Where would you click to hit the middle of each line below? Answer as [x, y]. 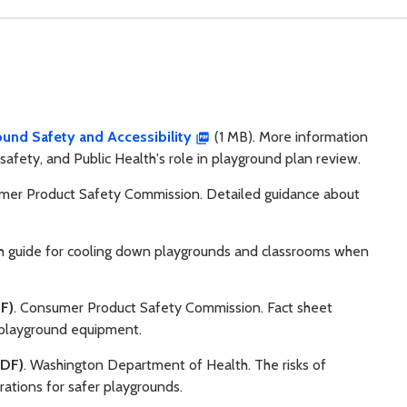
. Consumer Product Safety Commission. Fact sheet [173, 308]
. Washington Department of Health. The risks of [174, 365]
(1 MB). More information [289, 137]
